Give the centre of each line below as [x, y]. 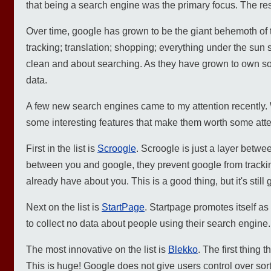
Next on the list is [64, 207]
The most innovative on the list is [97, 249]
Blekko [183, 249]
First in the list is [62, 148]
